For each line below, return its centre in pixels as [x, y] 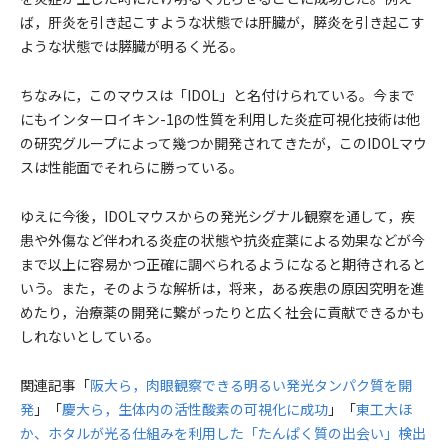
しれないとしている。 [90, 336]
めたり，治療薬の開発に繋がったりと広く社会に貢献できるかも [222, 312]
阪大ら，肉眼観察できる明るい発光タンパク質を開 [251, 385]
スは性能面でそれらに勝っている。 [131, 167]
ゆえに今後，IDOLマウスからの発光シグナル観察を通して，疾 [217, 216]
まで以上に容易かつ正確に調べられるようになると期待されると [223, 264]
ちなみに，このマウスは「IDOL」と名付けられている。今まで [217, 95]
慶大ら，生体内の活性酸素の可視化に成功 [195, 409]
